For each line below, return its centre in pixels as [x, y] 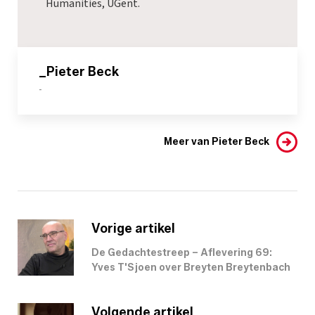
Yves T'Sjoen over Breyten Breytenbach [191, 267]
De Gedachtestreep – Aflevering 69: [182, 252]
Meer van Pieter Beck [217, 141]
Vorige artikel [133, 228]
